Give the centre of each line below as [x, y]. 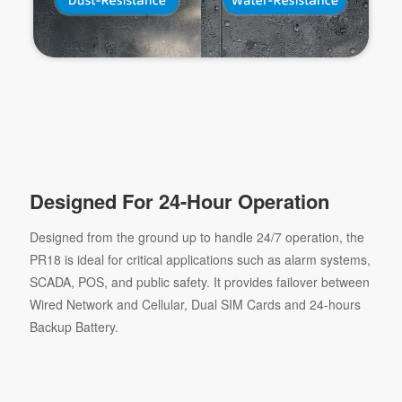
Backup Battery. [74, 326]
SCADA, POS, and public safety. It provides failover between [199, 281]
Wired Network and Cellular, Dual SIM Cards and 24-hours [195, 304]
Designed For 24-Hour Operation [179, 201]
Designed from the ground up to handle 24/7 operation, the [197, 236]
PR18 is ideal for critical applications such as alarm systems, [200, 259]
